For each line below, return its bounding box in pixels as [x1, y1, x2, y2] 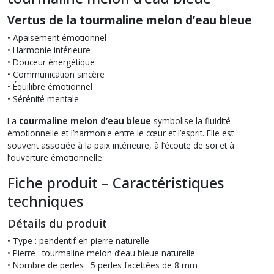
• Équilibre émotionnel [7, 80, 92, 92]
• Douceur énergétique [7, 56, 95, 68]
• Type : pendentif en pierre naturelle [7, 234, 149, 246]
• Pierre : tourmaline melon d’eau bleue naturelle [7, 246, 195, 259]
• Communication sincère [7, 68, 105, 80]
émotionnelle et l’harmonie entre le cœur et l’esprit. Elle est [7, 127, 234, 139]
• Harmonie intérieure [7, 43, 91, 56]
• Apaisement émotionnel [7, 31, 106, 43]
